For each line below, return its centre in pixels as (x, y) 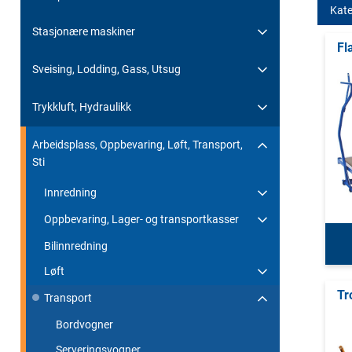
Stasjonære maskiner (84, 31)
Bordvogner (84, 324)
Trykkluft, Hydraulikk (82, 106)
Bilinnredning (76, 246)
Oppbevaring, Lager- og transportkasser (141, 219)
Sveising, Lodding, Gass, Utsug (106, 69)
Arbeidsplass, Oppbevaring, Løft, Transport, (137, 144)
